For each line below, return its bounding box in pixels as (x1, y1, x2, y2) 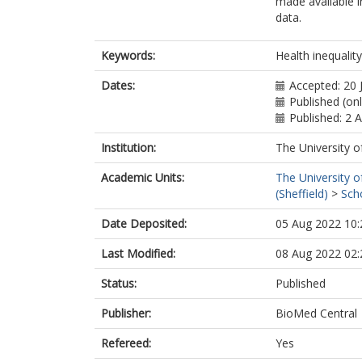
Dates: (101, 78, 135, 93)
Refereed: (101, 335, 151, 351)
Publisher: (101, 305, 151, 321)
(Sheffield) (276, 186, 328, 201)
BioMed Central (276, 305, 357, 321)
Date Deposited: (101, 216, 187, 231)
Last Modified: (101, 246, 175, 261)
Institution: (101, 140, 156, 155)
